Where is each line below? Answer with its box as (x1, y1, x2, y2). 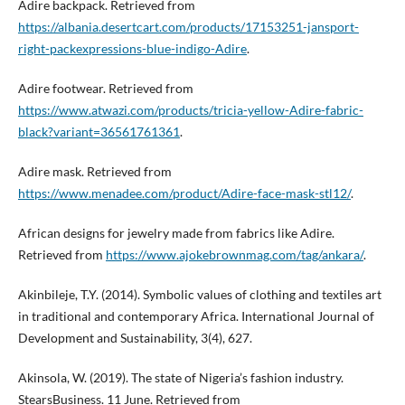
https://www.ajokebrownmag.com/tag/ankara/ (105, 247, 363, 263)
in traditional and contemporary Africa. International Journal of (17, 308, 374, 325)
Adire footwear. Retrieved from (17, 80, 193, 97)
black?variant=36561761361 (17, 124, 180, 140)
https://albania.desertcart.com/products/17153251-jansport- (17, 19, 359, 35)
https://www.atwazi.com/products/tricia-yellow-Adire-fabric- (17, 102, 363, 118)
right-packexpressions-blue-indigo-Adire (17, 41, 247, 57)
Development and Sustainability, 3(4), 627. (17, 330, 252, 346)
